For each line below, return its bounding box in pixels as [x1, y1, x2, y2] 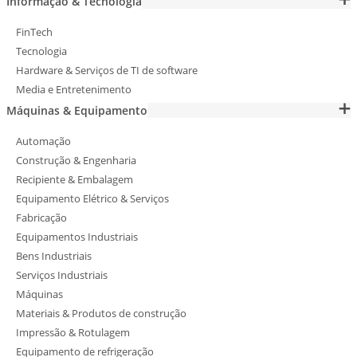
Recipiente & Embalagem [16, 172, 133, 187]
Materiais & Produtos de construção [16, 306, 186, 321]
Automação [16, 134, 71, 149]
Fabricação [16, 210, 67, 226]
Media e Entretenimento [16, 82, 131, 97]
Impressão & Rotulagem [16, 325, 130, 340]
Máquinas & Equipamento [6, 103, 147, 119]
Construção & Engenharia [16, 153, 136, 168]
